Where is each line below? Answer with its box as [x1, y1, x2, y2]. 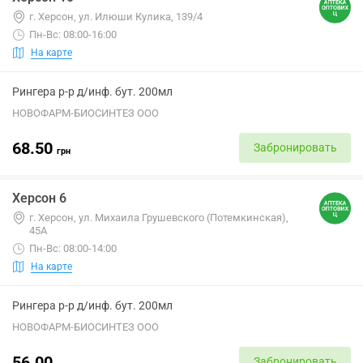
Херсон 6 [12, 190, 66, 206]
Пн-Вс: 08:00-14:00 [29, 242, 117, 254]
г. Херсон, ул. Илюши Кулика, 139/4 [29, 11, 203, 23]
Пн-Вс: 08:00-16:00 [29, 28, 117, 41]
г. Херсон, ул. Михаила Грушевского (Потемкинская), [29, 211, 288, 224]
